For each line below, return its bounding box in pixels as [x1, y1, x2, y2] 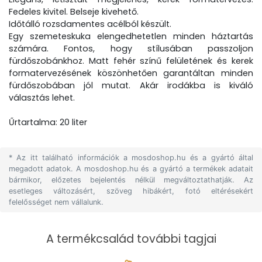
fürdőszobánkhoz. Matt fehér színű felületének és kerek [9, 55, 253, 67]
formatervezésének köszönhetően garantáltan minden [9, 67, 253, 79]
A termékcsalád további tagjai [46, 231, 216, 247]
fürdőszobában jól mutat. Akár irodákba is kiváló [9, 80, 253, 91]
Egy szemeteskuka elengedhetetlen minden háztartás [9, 30, 253, 42]
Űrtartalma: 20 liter [9, 116, 87, 128]
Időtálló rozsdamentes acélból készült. [9, 18, 171, 30]
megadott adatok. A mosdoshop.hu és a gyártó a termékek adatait [9, 164, 253, 173]
